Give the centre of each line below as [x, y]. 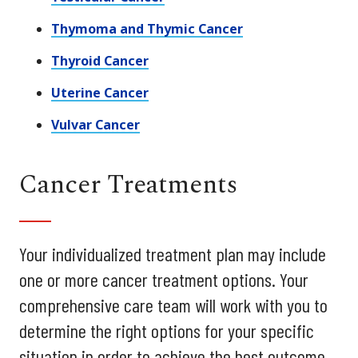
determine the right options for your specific [167, 330]
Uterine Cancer [100, 92]
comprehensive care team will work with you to [173, 304]
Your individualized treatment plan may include [173, 253]
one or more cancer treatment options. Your [164, 279]
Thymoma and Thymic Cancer [147, 28]
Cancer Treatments [128, 185]
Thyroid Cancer [100, 60]
